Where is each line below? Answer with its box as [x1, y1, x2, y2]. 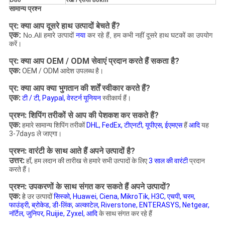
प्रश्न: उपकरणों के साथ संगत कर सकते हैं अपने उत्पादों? [9, 182, 170, 192]
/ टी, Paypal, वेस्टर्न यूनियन [29, 94, 101, 102]
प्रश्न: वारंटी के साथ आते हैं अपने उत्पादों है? [9, 146, 135, 156]
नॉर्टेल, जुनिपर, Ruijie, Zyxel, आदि [9, 209, 97, 218]
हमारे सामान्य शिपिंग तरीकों [20, 121, 86, 130]
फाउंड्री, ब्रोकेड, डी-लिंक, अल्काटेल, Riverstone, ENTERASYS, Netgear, [9, 201, 209, 209]
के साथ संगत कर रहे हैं [97, 209, 152, 218]
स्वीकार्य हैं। [100, 94, 131, 102]
